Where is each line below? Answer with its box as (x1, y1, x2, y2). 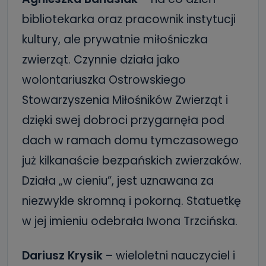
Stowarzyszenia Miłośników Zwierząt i (22, 91, 228, 108)
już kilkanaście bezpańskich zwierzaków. (22, 152, 242, 169)
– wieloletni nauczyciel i (103, 247, 235, 264)
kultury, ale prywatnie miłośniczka (22, 31, 208, 47)
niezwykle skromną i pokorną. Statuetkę (22, 192, 241, 209)
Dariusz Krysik (22, 247, 103, 264)
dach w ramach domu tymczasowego (22, 132, 239, 148)
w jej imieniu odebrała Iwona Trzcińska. (22, 213, 237, 229)
